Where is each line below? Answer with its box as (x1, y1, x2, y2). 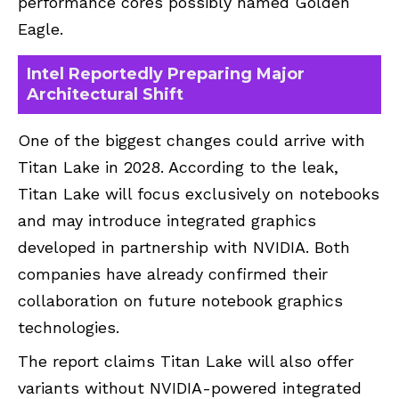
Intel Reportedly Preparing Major (27, 64, 305, 85)
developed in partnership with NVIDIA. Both (18, 238, 350, 257)
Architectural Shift (27, 85, 183, 105)
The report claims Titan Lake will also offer (18, 352, 354, 371)
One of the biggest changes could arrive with (18, 131, 365, 151)
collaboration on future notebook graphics (18, 291, 343, 311)
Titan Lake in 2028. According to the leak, (18, 158, 338, 177)
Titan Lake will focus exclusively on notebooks (18, 184, 379, 204)
